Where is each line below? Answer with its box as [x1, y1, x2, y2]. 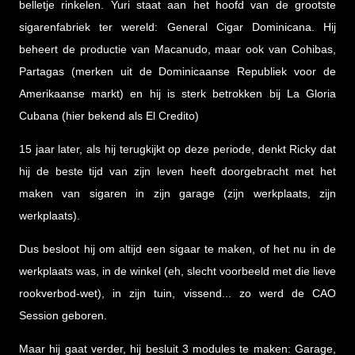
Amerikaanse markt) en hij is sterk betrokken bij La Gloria [19, 87, 336, 101]
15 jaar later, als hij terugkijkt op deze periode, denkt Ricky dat [19, 143, 336, 156]
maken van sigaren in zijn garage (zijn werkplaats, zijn [19, 187, 336, 200]
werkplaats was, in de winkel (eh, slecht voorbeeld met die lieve [19, 265, 336, 278]
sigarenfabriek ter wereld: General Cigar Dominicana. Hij [19, 21, 336, 34]
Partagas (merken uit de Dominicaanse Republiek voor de [19, 65, 336, 78]
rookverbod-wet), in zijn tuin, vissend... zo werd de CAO [19, 287, 336, 300]
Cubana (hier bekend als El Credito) [19, 109, 199, 123]
